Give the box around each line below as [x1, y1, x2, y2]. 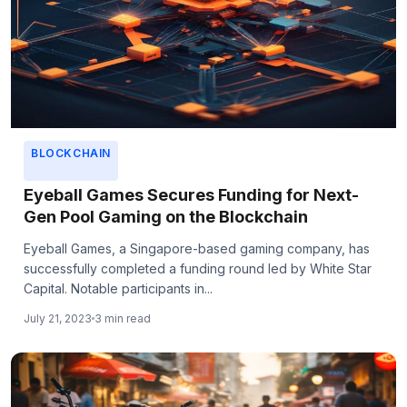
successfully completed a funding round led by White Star [24, 260, 372, 276]
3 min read [94, 311, 151, 325]
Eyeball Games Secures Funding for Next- [24, 184, 359, 204]
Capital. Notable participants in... [24, 280, 213, 296]
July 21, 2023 [24, 311, 92, 325]
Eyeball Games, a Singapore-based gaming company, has [24, 240, 370, 256]
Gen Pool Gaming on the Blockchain [24, 206, 308, 226]
